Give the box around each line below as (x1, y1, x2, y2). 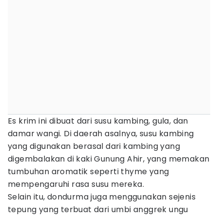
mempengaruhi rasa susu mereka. (8, 179, 144, 190)
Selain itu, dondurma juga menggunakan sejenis (8, 191, 196, 202)
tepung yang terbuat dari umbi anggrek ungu (8, 204, 188, 215)
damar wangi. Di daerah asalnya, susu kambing (8, 128, 194, 139)
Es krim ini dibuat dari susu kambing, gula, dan (8, 115, 188, 127)
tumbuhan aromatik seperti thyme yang (8, 166, 169, 177)
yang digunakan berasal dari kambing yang (8, 141, 180, 152)
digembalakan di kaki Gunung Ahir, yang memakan (8, 153, 210, 164)
